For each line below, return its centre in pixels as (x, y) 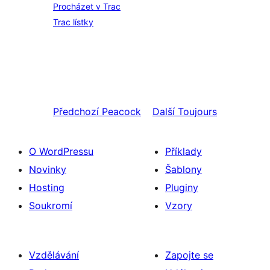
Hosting (47, 187)
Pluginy (182, 187)
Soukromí (51, 206)
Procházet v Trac (87, 6)
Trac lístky (73, 22)
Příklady (184, 151)
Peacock (121, 111)
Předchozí (76, 111)
